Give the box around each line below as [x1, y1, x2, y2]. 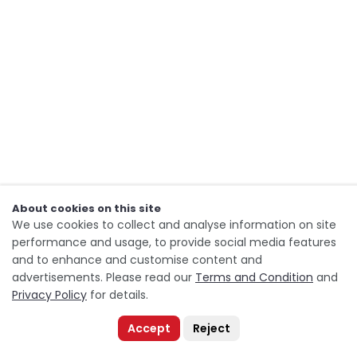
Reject [192, 320, 230, 336]
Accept [127, 320, 171, 336]
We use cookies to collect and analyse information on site [12, 217, 336, 233]
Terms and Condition [195, 269, 313, 285]
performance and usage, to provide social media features [12, 234, 336, 250]
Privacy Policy [12, 287, 87, 303]
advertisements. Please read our [12, 269, 195, 285]
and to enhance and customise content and [12, 252, 262, 268]
